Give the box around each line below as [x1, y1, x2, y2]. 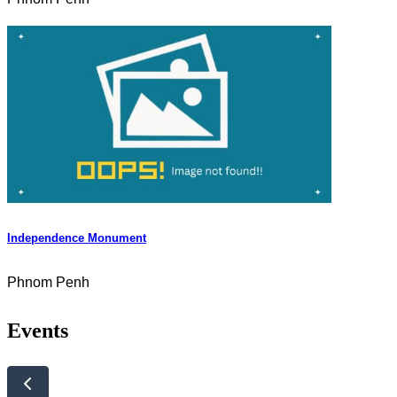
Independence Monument [7, 230, 146, 245]
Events [7, 318, 68, 342]
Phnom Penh [7, 274, 90, 290]
